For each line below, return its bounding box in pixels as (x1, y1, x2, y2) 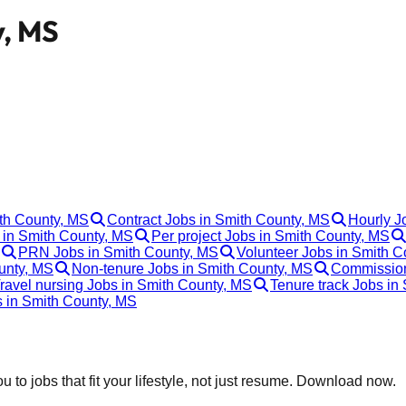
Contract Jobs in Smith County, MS (107, 211, 330, 227)
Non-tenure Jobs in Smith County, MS (72, 260, 313, 276)
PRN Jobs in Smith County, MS (18, 244, 218, 260)
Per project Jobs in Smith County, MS (151, 227, 390, 244)
